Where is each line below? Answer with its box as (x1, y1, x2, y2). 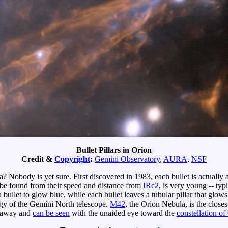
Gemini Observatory (95, 155, 160, 164)
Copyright (54, 155, 90, 164)
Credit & (21, 155, 54, 164)
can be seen (33, 209, 70, 218)
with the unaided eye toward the (70, 209, 177, 218)
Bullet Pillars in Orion (76, 146, 152, 155)
